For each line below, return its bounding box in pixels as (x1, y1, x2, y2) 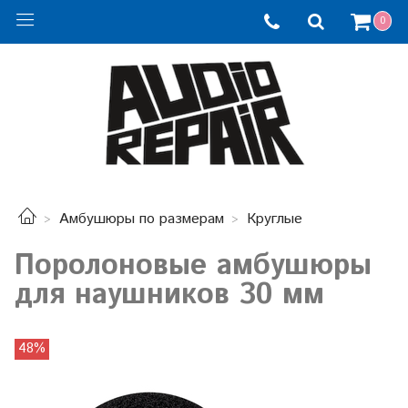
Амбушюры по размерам (59, 209, 224, 230)
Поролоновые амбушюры (15, 244, 372, 287)
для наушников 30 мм (15, 273, 324, 316)
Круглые (247, 209, 302, 230)
